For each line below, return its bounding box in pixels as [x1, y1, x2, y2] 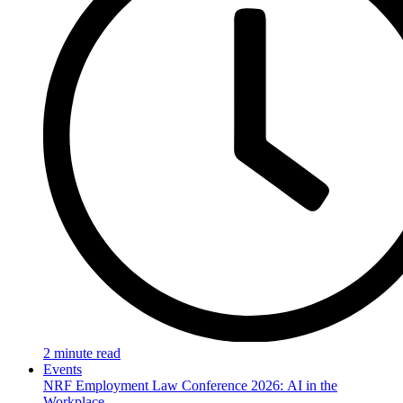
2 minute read [43, 345, 121, 361]
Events [43, 361, 82, 377]
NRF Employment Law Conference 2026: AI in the [43, 377, 337, 393]
